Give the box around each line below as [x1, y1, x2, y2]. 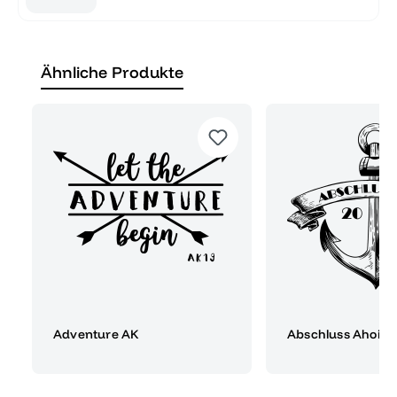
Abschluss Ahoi [287, 325, 380, 342]
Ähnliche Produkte [41, 61, 184, 82]
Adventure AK [53, 325, 139, 342]
